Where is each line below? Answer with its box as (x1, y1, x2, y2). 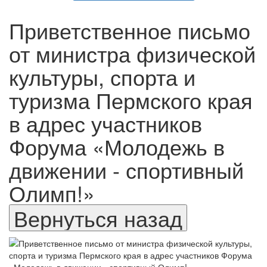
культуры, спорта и (9, 61, 195, 92)
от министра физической (9, 38, 256, 69)
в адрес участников (9, 107, 202, 138)
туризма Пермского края (9, 84, 253, 115)
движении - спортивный (9, 154, 244, 185)
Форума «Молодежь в (9, 131, 225, 162)
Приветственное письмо (9, 14, 250, 45)
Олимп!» (9, 177, 95, 208)
